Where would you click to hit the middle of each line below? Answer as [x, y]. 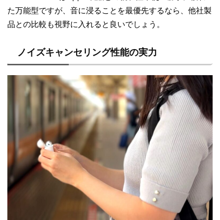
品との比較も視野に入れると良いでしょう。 [86, 24]
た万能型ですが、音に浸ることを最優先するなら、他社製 [110, 10]
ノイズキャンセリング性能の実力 [87, 52]
